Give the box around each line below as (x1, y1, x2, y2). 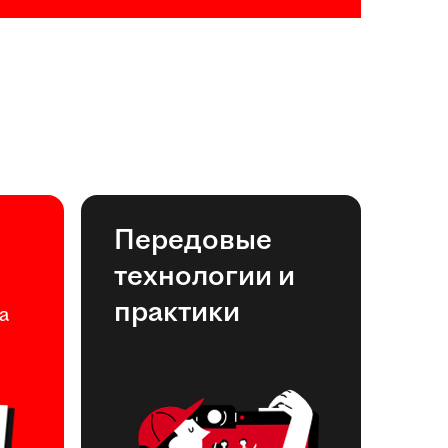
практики (114, 291, 241, 331)
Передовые (114, 219, 273, 259)
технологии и (114, 255, 296, 295)
